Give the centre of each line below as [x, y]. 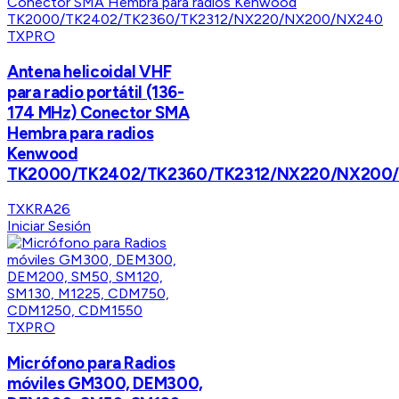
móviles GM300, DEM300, [105, 384]
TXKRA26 [39, 209]
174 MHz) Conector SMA [98, 112]
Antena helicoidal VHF [90, 71]
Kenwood [43, 153]
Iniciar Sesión [49, 226]
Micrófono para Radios [91, 363]
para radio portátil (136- [96, 92]
